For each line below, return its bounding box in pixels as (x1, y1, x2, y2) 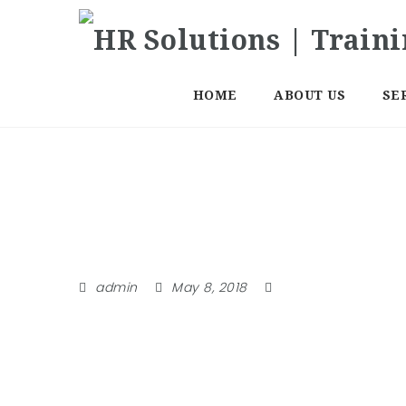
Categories (79, 229, 230, 267)
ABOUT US (274, 88, 345, 102)
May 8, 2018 (167, 278, 251, 296)
